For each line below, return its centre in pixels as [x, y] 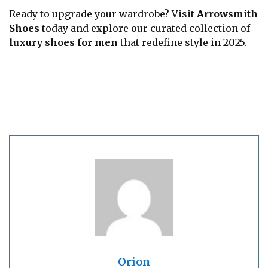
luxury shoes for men [63, 43]
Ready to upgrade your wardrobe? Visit [103, 14]
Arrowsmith [227, 14]
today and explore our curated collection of [145, 28]
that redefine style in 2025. [182, 43]
